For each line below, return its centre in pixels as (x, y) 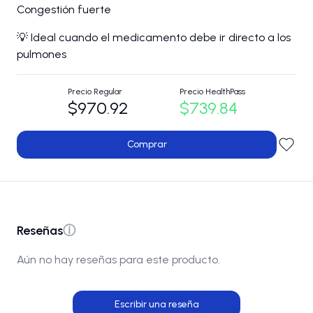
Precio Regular (95, 92)
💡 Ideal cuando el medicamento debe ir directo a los (154, 37)
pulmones (42, 54)
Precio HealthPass (212, 92)
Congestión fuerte (64, 9)
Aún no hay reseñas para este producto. (118, 260)
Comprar (147, 144)
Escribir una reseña (156, 304)
